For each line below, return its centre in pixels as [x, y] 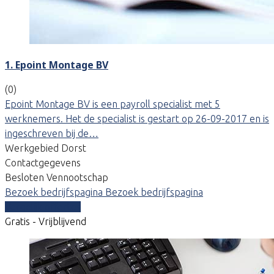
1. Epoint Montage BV [57, 65]
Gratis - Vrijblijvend [46, 221]
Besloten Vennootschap [57, 177]
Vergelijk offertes [43, 206]
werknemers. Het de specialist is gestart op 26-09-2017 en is [137, 118]
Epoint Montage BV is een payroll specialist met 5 [113, 104]
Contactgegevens [43, 162]
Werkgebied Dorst [46, 148]
